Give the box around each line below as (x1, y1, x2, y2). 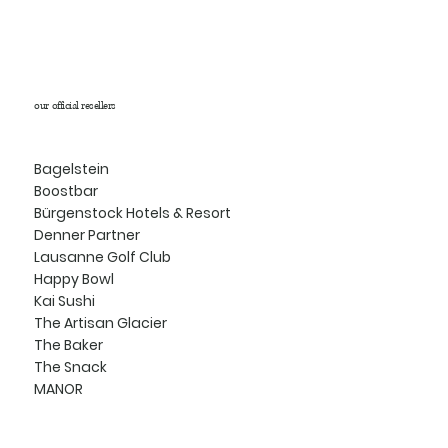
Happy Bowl (34, 269, 115, 290)
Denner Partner (34, 225, 141, 246)
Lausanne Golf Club (34, 247, 172, 268)
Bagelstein (34, 159, 110, 180)
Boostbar (34, 181, 99, 202)
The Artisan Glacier (34, 313, 168, 334)
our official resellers (34, 97, 116, 113)
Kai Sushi (34, 291, 96, 312)
